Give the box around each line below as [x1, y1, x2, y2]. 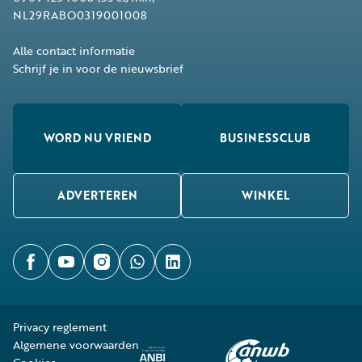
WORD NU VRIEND [43, 129, 151, 146]
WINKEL [241, 187, 289, 204]
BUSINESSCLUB [220, 129, 310, 146]
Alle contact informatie [13, 42, 135, 59]
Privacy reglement [13, 318, 107, 335]
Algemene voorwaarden [13, 336, 139, 353]
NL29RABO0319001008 [13, 6, 147, 23]
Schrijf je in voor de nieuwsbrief [13, 60, 183, 77]
